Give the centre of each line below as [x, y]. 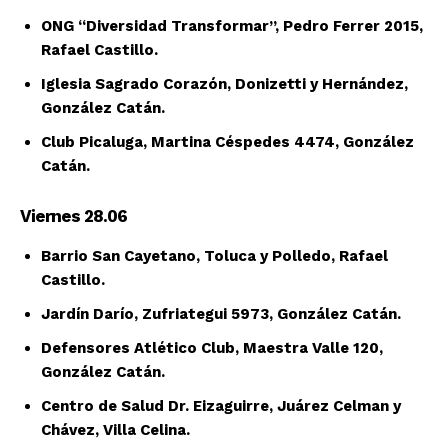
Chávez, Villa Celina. [115, 430]
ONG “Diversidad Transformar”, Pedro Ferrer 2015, [232, 26]
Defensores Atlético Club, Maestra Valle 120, [212, 348]
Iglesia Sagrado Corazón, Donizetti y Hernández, [226, 84]
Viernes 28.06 [73, 216]
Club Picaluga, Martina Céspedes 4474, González [227, 142]
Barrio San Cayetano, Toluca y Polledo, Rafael [214, 256]
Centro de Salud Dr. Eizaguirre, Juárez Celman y [221, 406]
